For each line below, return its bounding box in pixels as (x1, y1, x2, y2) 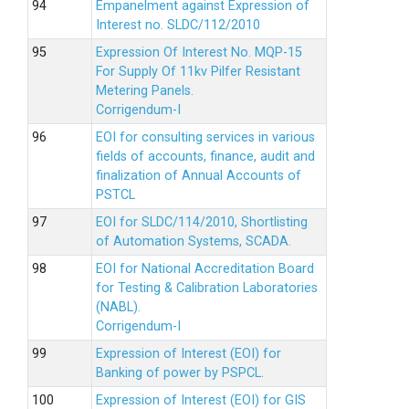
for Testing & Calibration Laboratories (96, 280, 318, 296)
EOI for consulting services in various (96, 130, 315, 145)
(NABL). (96, 299, 141, 315)
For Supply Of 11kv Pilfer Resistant (96, 64, 300, 79)
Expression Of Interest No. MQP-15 (96, 45, 302, 60)
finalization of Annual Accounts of (96, 168, 301, 184)
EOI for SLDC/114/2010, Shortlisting (96, 215, 308, 230)
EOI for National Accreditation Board (96, 261, 314, 277)
